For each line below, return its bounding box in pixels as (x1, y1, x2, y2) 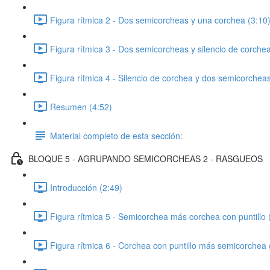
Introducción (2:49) (50, 181, 122, 193)
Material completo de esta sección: (50, 129, 183, 142)
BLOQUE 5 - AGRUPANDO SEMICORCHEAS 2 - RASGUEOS (28, 152, 263, 165)
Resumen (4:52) (50, 100, 112, 113)
